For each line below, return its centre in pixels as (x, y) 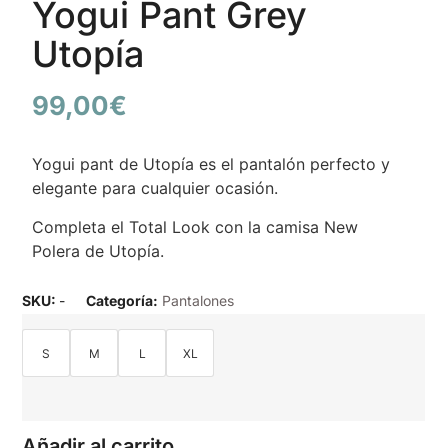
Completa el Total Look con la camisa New (195, 226)
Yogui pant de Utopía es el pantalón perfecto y (211, 164)
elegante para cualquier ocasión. (155, 188)
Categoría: (122, 301)
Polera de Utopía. (98, 250)
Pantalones (198, 301)
